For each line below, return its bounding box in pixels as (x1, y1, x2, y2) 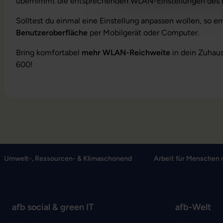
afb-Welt (175, 202, 211, 213)
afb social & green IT (12, 202, 94, 213)
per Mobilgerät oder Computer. (88, 28, 199, 37)
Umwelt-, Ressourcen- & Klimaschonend (4, 154, 132, 163)
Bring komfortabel (16, 48, 82, 57)
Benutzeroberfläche (16, 28, 88, 37)
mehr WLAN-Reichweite (82, 48, 170, 57)
